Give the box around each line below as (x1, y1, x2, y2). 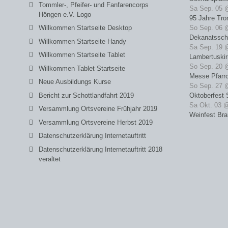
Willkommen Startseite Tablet (39, 51, 125, 59)
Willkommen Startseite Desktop (39, 24, 132, 32)
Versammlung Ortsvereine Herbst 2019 (39, 118, 153, 126)
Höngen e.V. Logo (39, 10, 91, 18)
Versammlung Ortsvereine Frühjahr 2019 (39, 105, 157, 113)
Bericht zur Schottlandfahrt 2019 (39, 91, 134, 99)
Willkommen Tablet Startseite (39, 64, 125, 72)
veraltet (39, 155, 61, 163)
